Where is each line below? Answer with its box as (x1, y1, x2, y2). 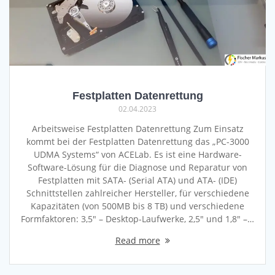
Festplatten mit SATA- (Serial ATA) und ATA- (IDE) (38, 174, 237, 186)
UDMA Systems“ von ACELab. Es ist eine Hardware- (33, 148, 242, 160)
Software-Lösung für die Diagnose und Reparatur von (28, 161, 247, 173)
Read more (115, 234, 160, 246)
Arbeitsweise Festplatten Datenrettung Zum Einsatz (31, 122, 244, 134)
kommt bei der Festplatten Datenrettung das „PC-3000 (26, 135, 249, 147)
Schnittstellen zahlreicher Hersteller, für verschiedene (26, 187, 249, 199)
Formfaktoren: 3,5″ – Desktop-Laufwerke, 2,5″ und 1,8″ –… (21, 212, 254, 225)
